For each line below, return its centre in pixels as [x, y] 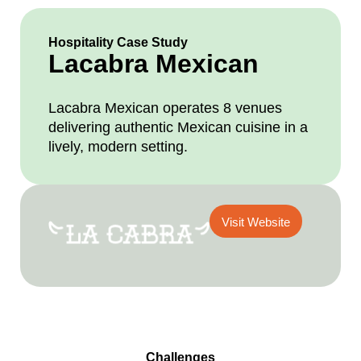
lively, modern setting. [118, 147]
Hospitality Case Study [118, 42]
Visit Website [256, 222]
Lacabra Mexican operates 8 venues [165, 108]
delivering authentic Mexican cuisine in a [178, 127]
